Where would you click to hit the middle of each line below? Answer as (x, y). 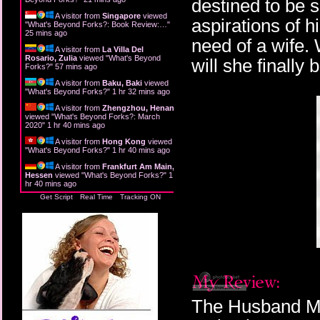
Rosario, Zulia (51, 57)
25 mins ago (46, 32)
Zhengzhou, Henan (138, 107)
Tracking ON (140, 196)
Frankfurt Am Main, (138, 166)
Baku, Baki (122, 82)
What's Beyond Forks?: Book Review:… (97, 24)
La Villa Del (123, 49)
